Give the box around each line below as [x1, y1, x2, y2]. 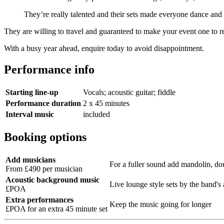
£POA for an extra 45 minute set [5, 204, 107, 213]
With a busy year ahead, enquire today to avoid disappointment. [4, 43, 204, 52]
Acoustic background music [5, 175, 99, 184]
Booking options [4, 130, 86, 143]
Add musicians [5, 155, 55, 164]
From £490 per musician [5, 164, 82, 173]
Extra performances [5, 195, 73, 204]
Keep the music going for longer [109, 199, 211, 208]
